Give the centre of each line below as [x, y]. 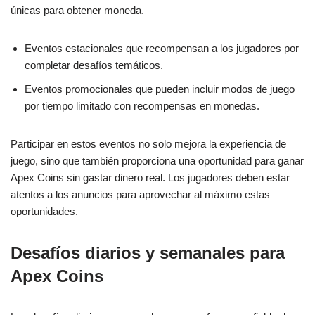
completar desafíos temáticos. [94, 65]
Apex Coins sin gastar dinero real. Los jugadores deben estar [150, 178]
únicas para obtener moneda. [77, 10]
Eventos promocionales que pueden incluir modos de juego [160, 89]
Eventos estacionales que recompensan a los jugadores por [162, 48]
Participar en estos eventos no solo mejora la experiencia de [148, 144]
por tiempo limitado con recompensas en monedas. [142, 106]
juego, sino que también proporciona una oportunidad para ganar [157, 161]
